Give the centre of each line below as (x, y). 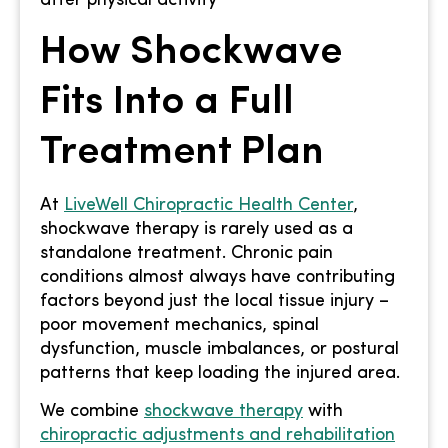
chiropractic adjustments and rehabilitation (217, 436)
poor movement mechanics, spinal (179, 325)
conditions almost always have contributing (217, 277)
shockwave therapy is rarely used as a (196, 229)
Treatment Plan (182, 152)
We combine (92, 412)
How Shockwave (191, 52)
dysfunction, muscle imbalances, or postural (219, 349)
